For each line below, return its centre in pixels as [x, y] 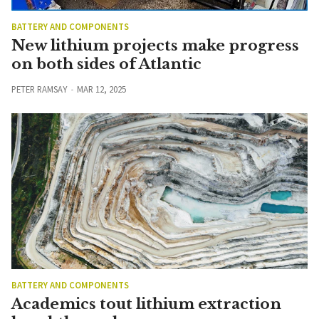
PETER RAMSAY [39, 89]
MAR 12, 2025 [101, 89]
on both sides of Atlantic [106, 64]
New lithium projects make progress [155, 46]
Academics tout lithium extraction [146, 304]
